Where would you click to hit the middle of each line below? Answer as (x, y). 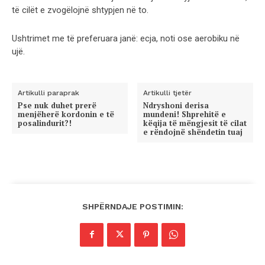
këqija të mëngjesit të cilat (195, 123)
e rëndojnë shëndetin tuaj (193, 132)
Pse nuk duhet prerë (57, 105)
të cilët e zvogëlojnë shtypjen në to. (80, 10)
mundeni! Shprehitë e (185, 114)
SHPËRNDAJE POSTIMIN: (132, 206)
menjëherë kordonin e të (66, 114)
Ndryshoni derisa (176, 105)
